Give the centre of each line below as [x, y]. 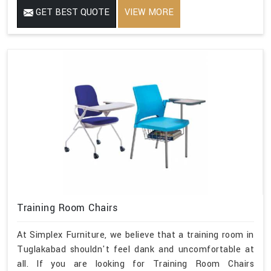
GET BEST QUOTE [71, 12]
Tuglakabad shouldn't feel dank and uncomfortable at [135, 249]
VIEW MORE [149, 12]
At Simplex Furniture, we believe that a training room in [135, 235]
